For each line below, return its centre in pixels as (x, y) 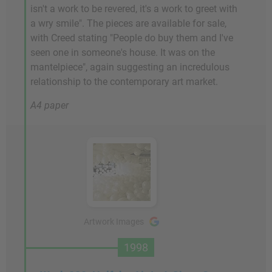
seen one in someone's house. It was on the (123, 53)
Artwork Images (114, 222)
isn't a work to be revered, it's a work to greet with (134, 9)
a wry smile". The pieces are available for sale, (128, 23)
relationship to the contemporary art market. (124, 82)
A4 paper (49, 105)
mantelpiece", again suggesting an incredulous (130, 67)
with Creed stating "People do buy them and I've (132, 38)
